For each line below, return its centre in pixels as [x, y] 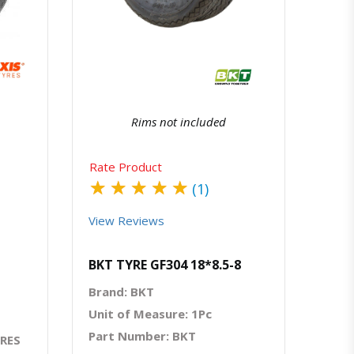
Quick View [180, 15]
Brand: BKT [121, 291]
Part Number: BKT [142, 335]
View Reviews [126, 220]
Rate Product [126, 166]
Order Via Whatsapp [226, 15]
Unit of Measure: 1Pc [150, 313]
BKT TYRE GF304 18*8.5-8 [165, 264]
